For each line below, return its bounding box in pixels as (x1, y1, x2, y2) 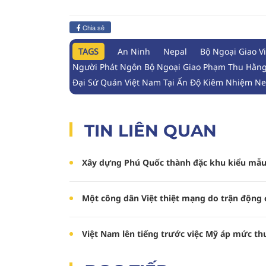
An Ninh (118, 46, 150, 57)
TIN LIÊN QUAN (84, 121, 217, 141)
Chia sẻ (80, 23, 104, 32)
